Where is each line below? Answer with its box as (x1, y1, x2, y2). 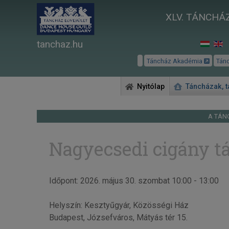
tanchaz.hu (37, 38, 83, 51)
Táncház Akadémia (146, 57, 204, 65)
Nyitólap (136, 82, 165, 91)
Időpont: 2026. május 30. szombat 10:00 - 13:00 (49, 175, 219, 186)
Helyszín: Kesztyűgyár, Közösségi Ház (49, 200, 189, 210)
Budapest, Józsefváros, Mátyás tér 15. (49, 212, 188, 222)
